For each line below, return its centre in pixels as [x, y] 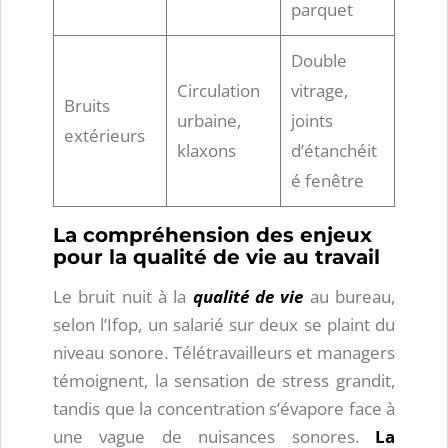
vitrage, [319, 90]
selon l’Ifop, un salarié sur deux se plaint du [224, 324]
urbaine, [209, 120]
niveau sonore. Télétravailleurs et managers [224, 352]
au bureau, [349, 296]
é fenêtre [327, 180]
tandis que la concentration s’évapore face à [224, 408]
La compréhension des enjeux [212, 235]
